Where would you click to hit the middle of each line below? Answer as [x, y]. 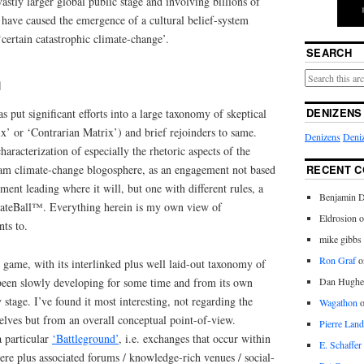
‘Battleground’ [85, 339]
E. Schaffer [340, 345]
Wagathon [338, 303]
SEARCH [329, 53]
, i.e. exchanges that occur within [195, 339]
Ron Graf [337, 260]
